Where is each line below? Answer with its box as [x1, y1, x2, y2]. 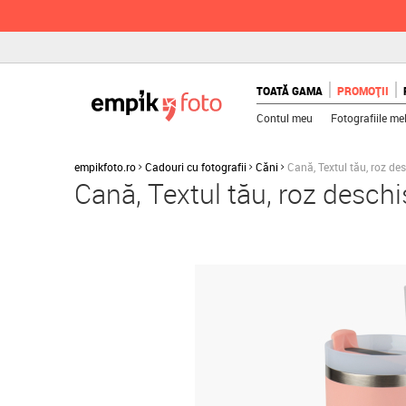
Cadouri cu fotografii [145, 159, 246, 174]
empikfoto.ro [74, 159, 136, 174]
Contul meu [256, 111, 314, 125]
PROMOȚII [337, 83, 390, 98]
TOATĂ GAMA [256, 83, 324, 98]
